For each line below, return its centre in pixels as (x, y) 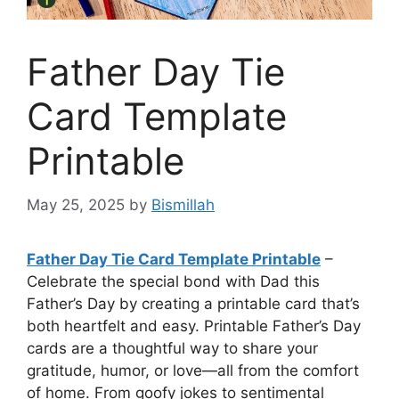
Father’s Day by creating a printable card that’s (193, 303)
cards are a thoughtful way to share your (172, 348)
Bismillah (183, 204)
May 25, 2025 (76, 204)
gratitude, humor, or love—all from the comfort (193, 370)
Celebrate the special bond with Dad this (173, 281)
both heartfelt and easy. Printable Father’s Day (194, 326)
